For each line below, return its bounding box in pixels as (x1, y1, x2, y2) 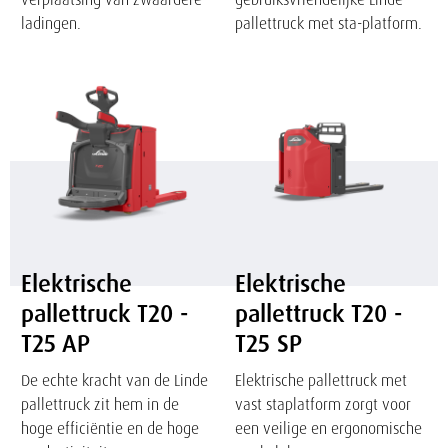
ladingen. (21, 13, 82, 34)
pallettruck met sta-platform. (234, 13, 422, 34)
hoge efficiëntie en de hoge (21, 417, 200, 438)
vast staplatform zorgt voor (234, 393, 411, 414)
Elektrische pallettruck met (234, 369, 407, 390)
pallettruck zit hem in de (21, 393, 180, 414)
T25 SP (234, 327, 302, 358)
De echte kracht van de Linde (21, 369, 209, 390)
